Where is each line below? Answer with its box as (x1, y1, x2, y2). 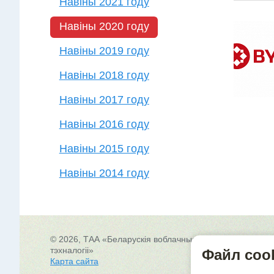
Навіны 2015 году (59, 143, 149, 155)
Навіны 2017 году (59, 94, 149, 106)
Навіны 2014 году (59, 167, 149, 179)
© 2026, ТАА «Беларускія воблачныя (50, 234, 197, 244)
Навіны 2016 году (59, 118, 149, 130)
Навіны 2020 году (59, 20, 149, 32)
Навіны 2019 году (59, 45, 149, 57)
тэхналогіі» (50, 245, 94, 255)
